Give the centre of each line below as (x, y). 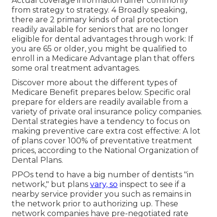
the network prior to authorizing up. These (95, 204)
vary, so (104, 185)
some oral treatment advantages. (76, 68)
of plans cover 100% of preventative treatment (102, 141)
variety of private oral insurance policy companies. (107, 112)
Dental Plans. (37, 160)
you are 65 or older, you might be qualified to (99, 49)
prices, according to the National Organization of (105, 151)
